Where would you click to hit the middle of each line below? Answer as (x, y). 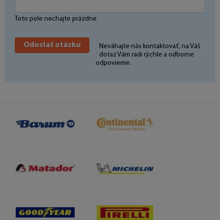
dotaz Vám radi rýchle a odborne (147, 55)
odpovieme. (113, 63)
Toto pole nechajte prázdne (56, 19)
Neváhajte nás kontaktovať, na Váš (150, 46)
